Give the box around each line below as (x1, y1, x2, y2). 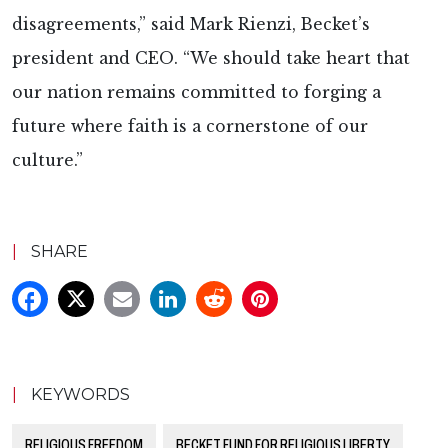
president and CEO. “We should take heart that (12, 48, 410, 68)
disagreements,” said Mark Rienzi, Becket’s (12, 14, 370, 34)
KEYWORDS (27, 384, 130, 404)
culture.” (12, 150, 83, 170)
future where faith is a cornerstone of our (12, 116, 368, 136)
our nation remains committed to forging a (12, 82, 381, 102)
